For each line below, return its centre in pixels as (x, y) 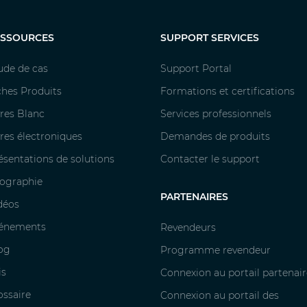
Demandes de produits (215, 137)
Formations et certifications (227, 91)
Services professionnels (216, 114)
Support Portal (196, 69)
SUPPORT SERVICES (209, 38)
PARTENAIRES (194, 197)
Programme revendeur (215, 250)
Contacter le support (210, 159)
